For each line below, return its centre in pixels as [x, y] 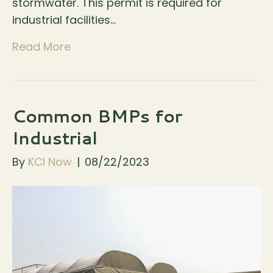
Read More [41, 47]
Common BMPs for [97, 116]
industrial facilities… [64, 20]
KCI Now [50, 162]
